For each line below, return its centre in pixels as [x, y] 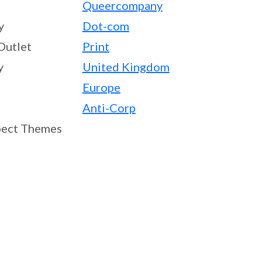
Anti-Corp [109, 108]
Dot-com [106, 26]
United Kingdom [126, 67]
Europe [101, 87]
